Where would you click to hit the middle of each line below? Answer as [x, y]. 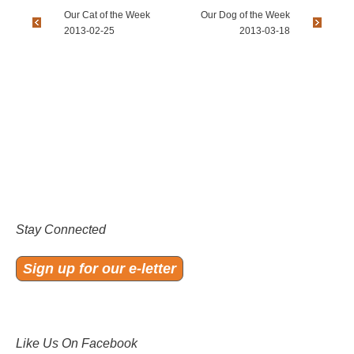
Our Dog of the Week [245, 15]
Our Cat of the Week [107, 15]
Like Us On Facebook [77, 343]
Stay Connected [61, 229]
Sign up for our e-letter [100, 268]
